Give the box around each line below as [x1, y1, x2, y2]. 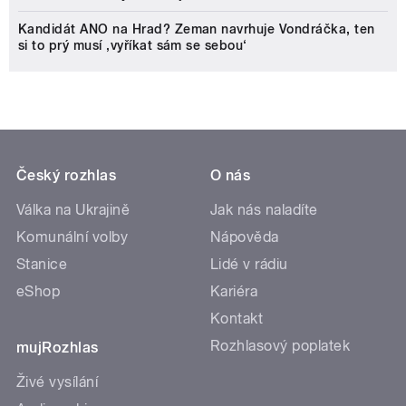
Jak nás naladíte [210, 201, 318, 219]
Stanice [16, 256, 68, 274]
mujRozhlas [16, 339, 99, 357]
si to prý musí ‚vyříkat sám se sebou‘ [18, 38, 247, 53]
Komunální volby [16, 228, 129, 246]
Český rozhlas [16, 167, 117, 185]
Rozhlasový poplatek [210, 337, 351, 355]
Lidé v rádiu [210, 256, 288, 274]
